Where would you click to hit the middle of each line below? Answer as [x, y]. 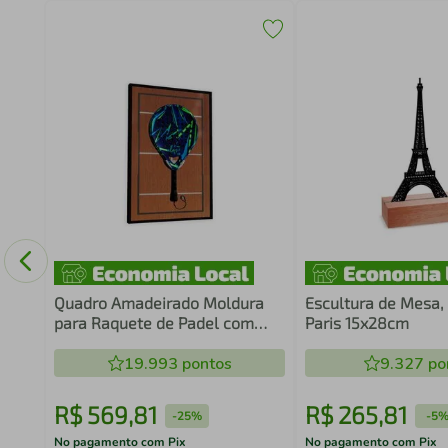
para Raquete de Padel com [153, 322]
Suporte [82, 342]
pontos [204, 364]
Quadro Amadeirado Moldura [158, 302]
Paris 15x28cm [357, 322]
